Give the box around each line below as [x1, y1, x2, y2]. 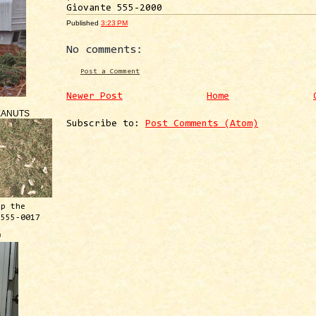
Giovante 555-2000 [66, 3, 162, 13]
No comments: [66, 44, 142, 56]
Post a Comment [80, 67, 140, 75]
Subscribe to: [66, 119, 145, 130]
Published [66, 18, 101, 27]
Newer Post [66, 92, 123, 102]
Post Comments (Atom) [145, 119, 258, 130]
